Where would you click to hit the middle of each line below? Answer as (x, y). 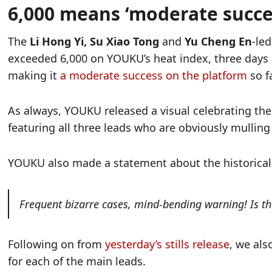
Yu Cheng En (219, 42)
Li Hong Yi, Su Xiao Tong (93, 42)
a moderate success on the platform (154, 76)
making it (34, 76)
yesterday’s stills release (168, 244)
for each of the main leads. (77, 261)
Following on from (57, 244)
